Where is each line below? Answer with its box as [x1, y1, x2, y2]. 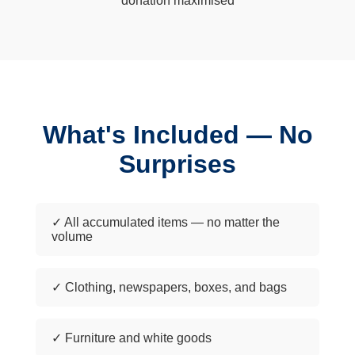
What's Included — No [42, 120, 313, 150]
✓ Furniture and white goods [51, 331, 212, 345]
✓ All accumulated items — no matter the [51, 216, 280, 230]
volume [51, 230, 93, 244]
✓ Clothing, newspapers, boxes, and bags [51, 281, 287, 295]
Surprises [119, 150, 236, 179]
